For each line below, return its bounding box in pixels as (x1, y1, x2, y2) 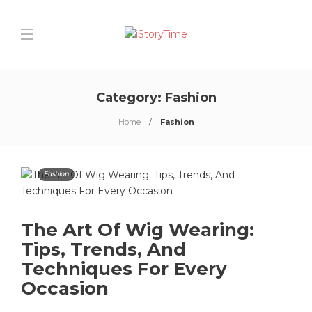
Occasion (21, 277, 114, 299)
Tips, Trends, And (21, 238, 186, 260)
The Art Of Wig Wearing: (21, 219, 254, 241)
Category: (95, 90, 165, 105)
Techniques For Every (21, 258, 227, 280)
